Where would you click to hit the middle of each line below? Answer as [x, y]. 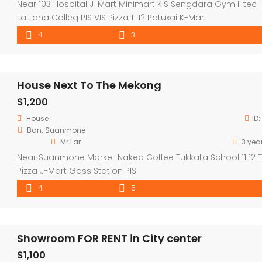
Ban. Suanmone [56, 130]
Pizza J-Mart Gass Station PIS [77, 170]
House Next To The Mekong [89, 85]
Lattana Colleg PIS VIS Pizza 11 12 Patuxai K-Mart [112, 17]
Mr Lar [70, 142]
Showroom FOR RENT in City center [109, 238]
